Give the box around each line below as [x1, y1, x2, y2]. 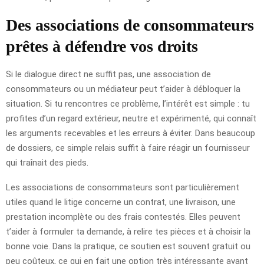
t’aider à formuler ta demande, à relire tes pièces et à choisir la [6, 226, 250, 237]
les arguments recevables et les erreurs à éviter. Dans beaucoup [6, 127, 255, 138]
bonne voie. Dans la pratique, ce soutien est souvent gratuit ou [6, 240, 250, 252]
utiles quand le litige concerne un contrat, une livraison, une [6, 196, 236, 207]
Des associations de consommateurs [6, 15, 254, 34]
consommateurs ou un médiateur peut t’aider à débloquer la [6, 83, 240, 94]
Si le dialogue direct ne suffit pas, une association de [6, 68, 211, 80]
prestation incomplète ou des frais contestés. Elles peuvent [6, 211, 240, 222]
